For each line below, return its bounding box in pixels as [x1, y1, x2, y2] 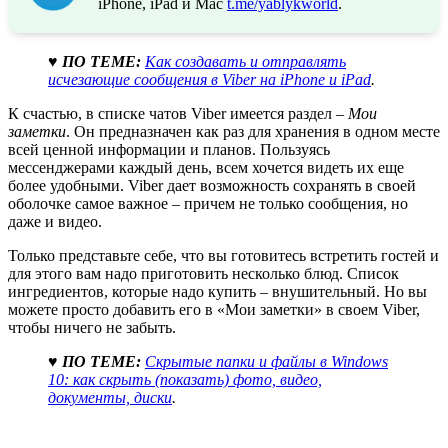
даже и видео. [8, 212, 102, 230]
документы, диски [48, 388, 172, 406]
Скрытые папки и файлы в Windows [145, 352, 388, 370]
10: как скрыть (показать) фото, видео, [48, 370, 322, 388]
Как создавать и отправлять [145, 52, 346, 70]
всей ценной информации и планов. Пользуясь [8, 140, 330, 158]
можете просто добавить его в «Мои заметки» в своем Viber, [8, 300, 420, 318]
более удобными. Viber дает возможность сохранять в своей [8, 176, 416, 194]
